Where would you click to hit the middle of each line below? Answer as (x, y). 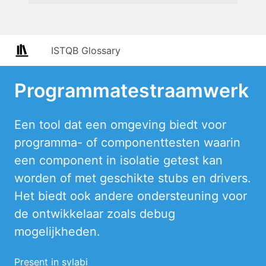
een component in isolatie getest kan (118, 160)
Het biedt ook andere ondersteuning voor (131, 196)
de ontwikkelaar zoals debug (95, 214)
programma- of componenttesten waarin (127, 142)
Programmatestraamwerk (132, 91)
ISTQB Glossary (86, 50)
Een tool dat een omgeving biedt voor (120, 125)
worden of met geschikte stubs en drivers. (133, 178)
